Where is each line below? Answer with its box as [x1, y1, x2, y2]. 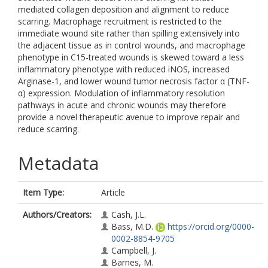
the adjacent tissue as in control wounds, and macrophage [18, 39, 245, 51]
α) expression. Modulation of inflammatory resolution [18, 87, 225, 99]
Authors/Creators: [23, 209, 92, 220]
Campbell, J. [111, 245, 156, 256]
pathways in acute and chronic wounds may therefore [18, 99, 226, 111]
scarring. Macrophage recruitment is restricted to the [18, 16, 222, 27]
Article [101, 187, 125, 198]
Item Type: [23, 187, 64, 198]
